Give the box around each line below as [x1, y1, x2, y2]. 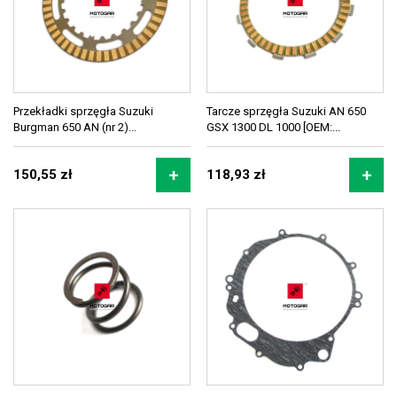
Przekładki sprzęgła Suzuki [13, 105, 153, 118]
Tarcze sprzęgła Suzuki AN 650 [206, 105, 366, 118]
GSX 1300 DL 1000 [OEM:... [206, 121, 340, 134]
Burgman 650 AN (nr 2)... [13, 121, 136, 134]
